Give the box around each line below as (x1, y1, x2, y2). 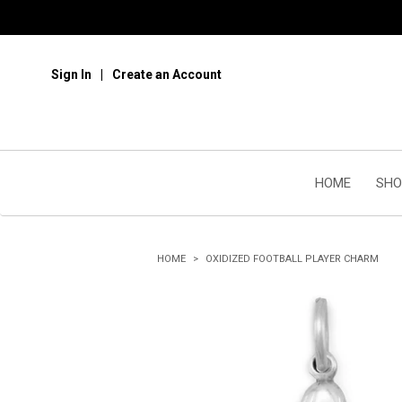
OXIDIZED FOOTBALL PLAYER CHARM (205, 253, 379, 265)
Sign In (51, 67, 92, 82)
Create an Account (112, 67, 222, 82)
